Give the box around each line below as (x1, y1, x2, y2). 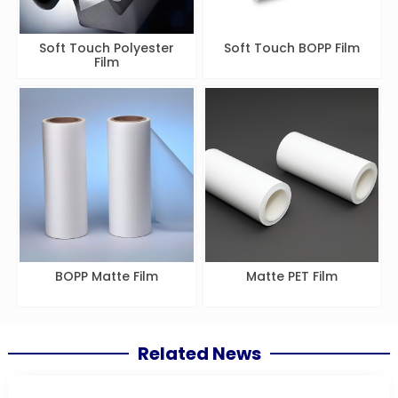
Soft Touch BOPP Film (223, 39, 360, 57)
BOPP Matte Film (54, 267, 158, 285)
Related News (137, 340, 261, 366)
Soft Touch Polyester (38, 39, 174, 57)
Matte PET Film (245, 267, 338, 285)
